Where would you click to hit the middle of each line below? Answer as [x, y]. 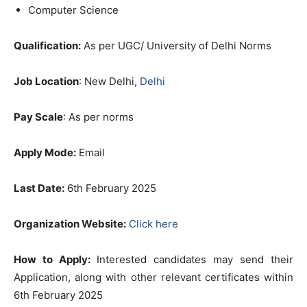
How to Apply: [55, 259]
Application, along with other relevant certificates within [153, 277]
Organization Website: [70, 224]
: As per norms [98, 117]
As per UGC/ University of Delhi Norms [176, 46]
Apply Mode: [45, 152]
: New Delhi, [109, 81]
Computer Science [73, 10]
